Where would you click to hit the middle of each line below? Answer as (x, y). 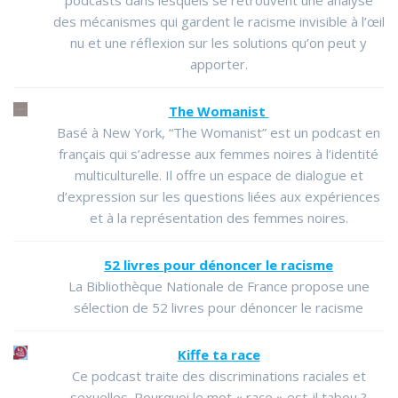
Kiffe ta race (219, 355)
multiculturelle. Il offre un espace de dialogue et (219, 175)
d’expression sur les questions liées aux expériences (219, 197)
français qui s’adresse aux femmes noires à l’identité (219, 154)
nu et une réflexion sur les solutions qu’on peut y (219, 43)
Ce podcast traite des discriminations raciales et (219, 376)
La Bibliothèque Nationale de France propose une (219, 287)
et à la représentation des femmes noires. (219, 218)
